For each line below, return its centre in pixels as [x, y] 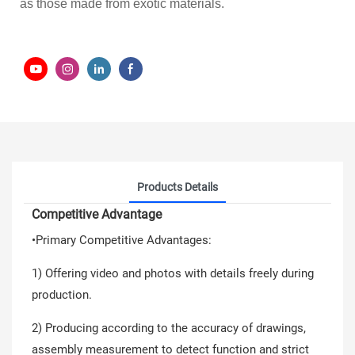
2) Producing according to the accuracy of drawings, [169, 328]
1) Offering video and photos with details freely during [173, 273]
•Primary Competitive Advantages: [122, 240]
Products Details [177, 187]
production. [62, 295]
